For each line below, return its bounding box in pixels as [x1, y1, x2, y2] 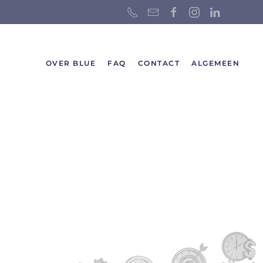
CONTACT [137, 59, 180, 68]
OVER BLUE [45, 59, 96, 68]
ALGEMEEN [191, 59, 240, 68]
